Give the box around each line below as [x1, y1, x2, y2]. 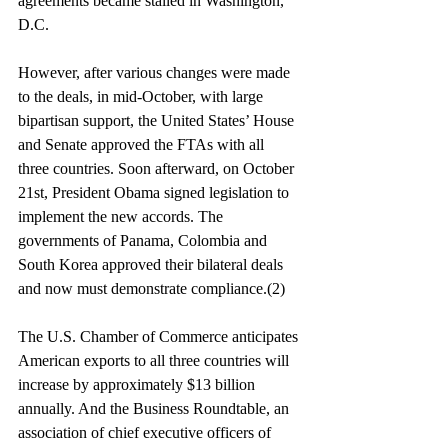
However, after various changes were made [18, 64, 294, 81]
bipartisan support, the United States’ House [18, 112, 298, 129]
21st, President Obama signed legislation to [18, 184, 293, 201]
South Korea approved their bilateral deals [18, 256, 287, 273]
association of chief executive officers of [18, 424, 275, 441]
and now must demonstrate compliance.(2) [18, 280, 285, 297]
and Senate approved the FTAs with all [18, 136, 268, 153]
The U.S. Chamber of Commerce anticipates [18, 328, 302, 345]
